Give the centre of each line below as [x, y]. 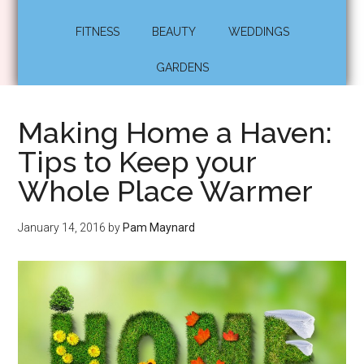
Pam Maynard [159, 227]
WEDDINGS [258, 32]
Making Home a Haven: [175, 132]
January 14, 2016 [62, 227]
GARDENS [182, 67]
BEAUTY [173, 32]
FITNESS [97, 32]
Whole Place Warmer [166, 191]
